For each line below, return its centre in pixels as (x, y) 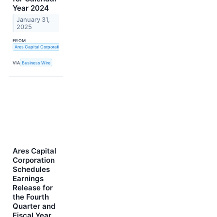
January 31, (33, 19)
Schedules (31, 170)
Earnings (28, 179)
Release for (33, 188)
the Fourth (31, 197)
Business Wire (36, 62)
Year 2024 (31, 8)
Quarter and (34, 206)
